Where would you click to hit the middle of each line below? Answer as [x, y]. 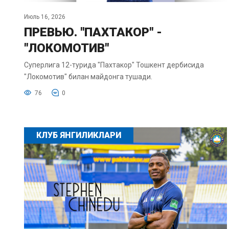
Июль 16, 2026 [45, 17]
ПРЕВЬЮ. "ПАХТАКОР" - [93, 32]
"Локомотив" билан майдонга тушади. [88, 77]
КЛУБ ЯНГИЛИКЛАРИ [79, 135]
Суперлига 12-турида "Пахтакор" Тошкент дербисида [114, 65]
